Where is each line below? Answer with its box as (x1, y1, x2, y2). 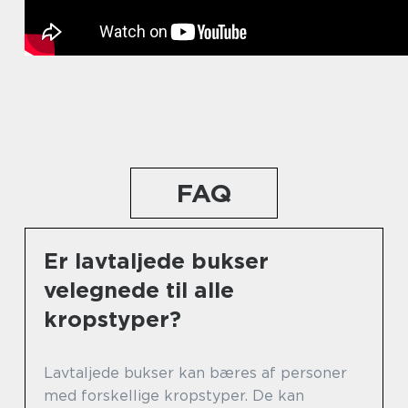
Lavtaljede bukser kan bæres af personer (44, 363, 347, 382)
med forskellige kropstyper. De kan (44, 386, 304, 404)
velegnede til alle (44, 276, 234, 303)
